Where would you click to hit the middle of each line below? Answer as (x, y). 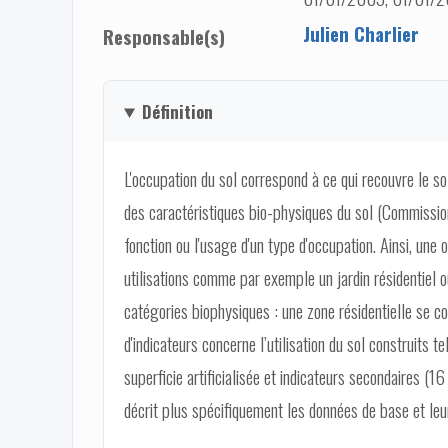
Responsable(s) (164, 36)
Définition (177, 111)
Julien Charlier (361, 33)
